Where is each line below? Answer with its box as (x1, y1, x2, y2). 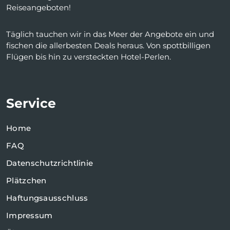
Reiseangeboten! (6, 3, 71, 13)
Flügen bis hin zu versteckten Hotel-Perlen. (6, 52, 171, 62)
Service (6, 95, 56, 111)
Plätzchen (6, 176, 47, 186)
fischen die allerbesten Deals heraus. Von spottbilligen (6, 41, 210, 51)
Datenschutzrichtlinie (6, 158, 93, 168)
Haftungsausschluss (6, 193, 88, 203)
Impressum (6, 210, 53, 221)
